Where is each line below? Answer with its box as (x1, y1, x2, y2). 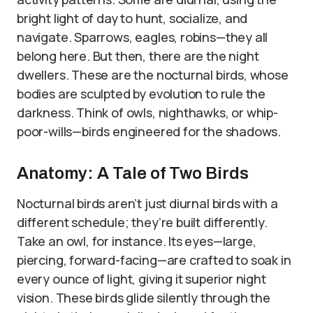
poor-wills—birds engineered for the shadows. (17, 123, 282, 140)
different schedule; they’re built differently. (17, 214, 268, 231)
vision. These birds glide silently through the (17, 289, 270, 306)
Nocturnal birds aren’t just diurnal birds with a (17, 195, 278, 212)
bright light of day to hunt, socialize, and (17, 10, 248, 27)
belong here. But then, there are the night (17, 48, 259, 64)
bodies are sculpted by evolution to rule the (17, 85, 266, 102)
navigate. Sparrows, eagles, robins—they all (17, 29, 268, 45)
